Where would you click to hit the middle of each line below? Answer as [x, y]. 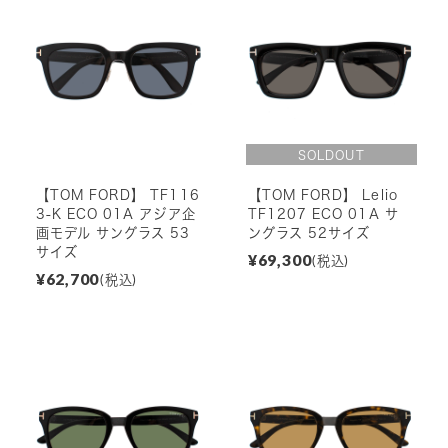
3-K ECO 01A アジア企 [115, 213]
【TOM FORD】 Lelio [322, 194]
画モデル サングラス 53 [113, 232]
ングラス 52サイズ [309, 232]
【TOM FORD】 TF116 [117, 194]
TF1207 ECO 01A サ [323, 213]
